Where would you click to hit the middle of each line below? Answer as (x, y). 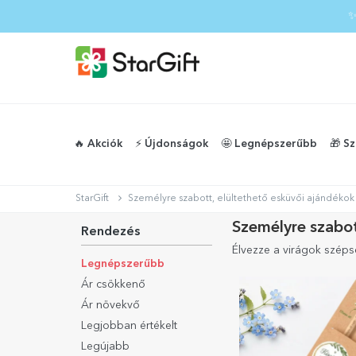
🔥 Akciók (98, 144)
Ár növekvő (110, 305)
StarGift (92, 199)
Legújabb (105, 346)
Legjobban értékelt (129, 326)
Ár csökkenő (113, 284)
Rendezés (110, 232)
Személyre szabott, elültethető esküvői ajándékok (241, 199)
